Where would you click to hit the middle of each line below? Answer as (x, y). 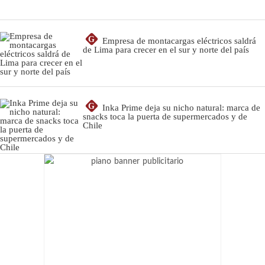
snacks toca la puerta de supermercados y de (165, 117)
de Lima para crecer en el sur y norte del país (166, 50)
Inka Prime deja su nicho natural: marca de (181, 108)
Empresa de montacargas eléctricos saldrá (179, 41)
